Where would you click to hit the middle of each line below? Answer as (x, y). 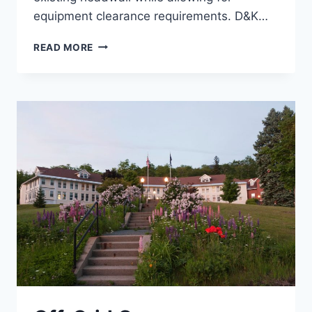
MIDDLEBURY (126, 44)
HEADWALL (122, 58)
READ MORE (64, 47)
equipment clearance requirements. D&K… (151, 16)
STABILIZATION (132, 73)
